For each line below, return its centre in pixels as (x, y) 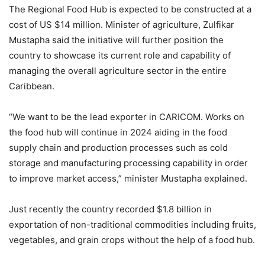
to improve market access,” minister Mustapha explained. (128, 178)
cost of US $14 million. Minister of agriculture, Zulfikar (122, 24)
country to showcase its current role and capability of (120, 55)
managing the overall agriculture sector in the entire (118, 70)
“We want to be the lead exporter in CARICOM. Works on (127, 117)
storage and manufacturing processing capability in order (128, 163)
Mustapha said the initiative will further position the (116, 40)
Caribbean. (32, 86)
